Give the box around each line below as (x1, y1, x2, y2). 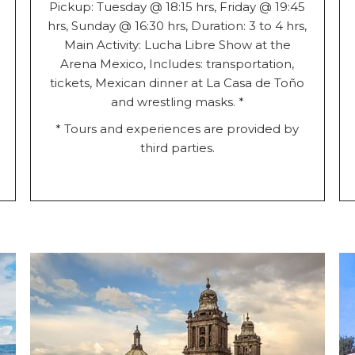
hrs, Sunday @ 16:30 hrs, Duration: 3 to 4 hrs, (48, 17, 307, 33)
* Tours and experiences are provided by (55, 120, 300, 136)
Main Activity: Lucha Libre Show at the (63, 36, 291, 52)
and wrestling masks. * (110, 94, 244, 109)
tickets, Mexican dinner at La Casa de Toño (50, 74, 305, 90)
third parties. (139, 139, 215, 155)
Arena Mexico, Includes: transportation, (60, 55, 295, 71)
